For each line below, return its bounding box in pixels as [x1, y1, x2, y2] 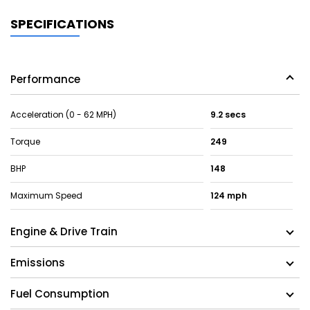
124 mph [210, 190, 247, 202]
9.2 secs [210, 109, 246, 121]
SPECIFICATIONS [10, 15, 114, 33]
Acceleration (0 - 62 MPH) [10, 109, 116, 121]
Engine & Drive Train [10, 224, 118, 239]
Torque [10, 136, 40, 148]
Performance [10, 72, 80, 87]
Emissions [10, 255, 65, 271]
